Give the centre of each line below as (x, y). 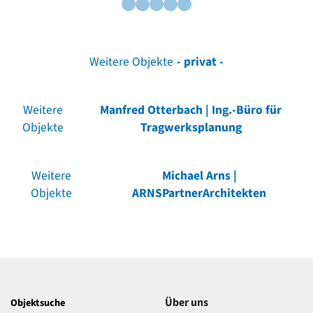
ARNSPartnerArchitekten (199, 193)
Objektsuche (38, 303)
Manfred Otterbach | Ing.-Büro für (191, 110)
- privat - (201, 61)
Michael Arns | (199, 175)
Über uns (187, 302)
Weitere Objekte (131, 61)
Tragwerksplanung (191, 127)
